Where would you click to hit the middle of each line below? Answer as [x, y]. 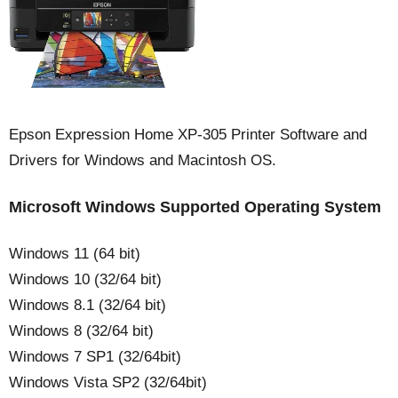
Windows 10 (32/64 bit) [85, 279]
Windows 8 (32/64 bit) [81, 330]
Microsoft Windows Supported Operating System [195, 207]
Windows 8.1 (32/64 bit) [88, 305]
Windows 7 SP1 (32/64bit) [95, 356]
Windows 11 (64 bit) [75, 253]
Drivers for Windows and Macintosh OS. [143, 160]
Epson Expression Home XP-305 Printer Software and [188, 134]
